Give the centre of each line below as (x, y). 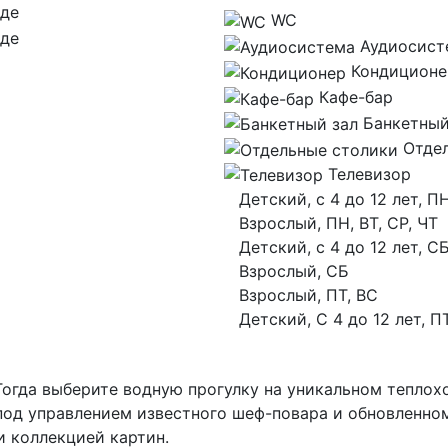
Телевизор (369, 173)
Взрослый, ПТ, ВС (308, 295)
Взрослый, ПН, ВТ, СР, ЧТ (338, 223)
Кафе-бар (356, 96)
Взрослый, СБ (294, 271)
